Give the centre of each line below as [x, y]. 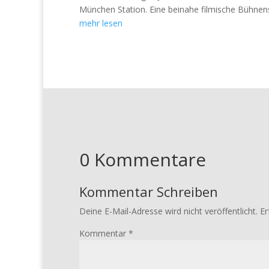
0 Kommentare [143, 159]
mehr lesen [101, 23]
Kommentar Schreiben [149, 191]
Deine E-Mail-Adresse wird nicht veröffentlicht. [168, 211]
